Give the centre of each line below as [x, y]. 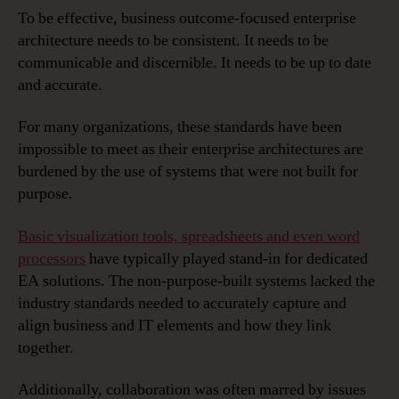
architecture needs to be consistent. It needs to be [173, 40]
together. [46, 347]
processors [52, 258]
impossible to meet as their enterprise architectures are [191, 150]
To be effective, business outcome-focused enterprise [187, 18]
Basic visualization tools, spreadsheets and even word [189, 236]
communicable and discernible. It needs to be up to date [195, 62]
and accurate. [60, 85]
